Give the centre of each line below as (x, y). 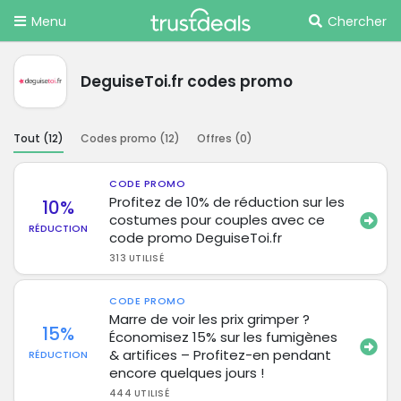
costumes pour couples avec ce (218, 219)
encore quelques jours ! (187, 372)
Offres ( (218, 138)
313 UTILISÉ (137, 258)
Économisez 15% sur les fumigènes (224, 337)
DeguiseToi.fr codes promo (187, 81)
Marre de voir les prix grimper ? (210, 319)
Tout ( (31, 138)
